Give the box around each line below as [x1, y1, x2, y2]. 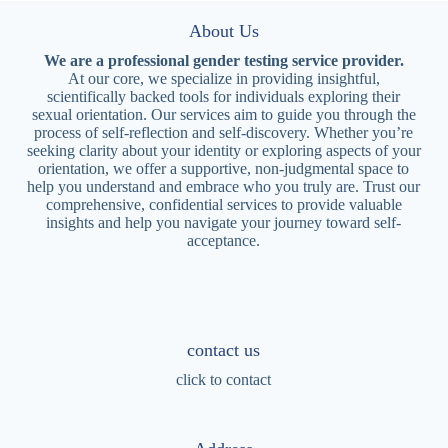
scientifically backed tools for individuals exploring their [47, 88, 401, 105]
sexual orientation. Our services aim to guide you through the [31, 106, 416, 123]
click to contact [176, 371, 272, 388]
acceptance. [187, 232, 261, 249]
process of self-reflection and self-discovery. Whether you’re [34, 124, 414, 141]
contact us [187, 340, 261, 360]
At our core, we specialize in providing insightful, [67, 70, 380, 87]
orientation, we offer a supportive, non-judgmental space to [38, 160, 410, 177]
